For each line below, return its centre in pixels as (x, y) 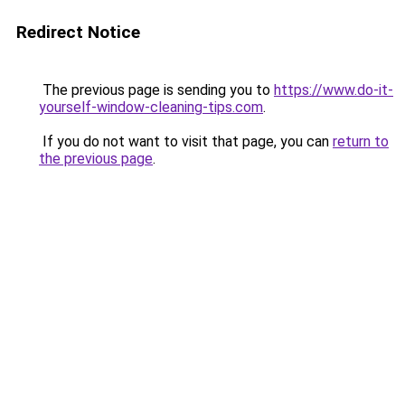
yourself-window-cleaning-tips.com (151, 107)
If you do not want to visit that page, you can (186, 141)
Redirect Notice (78, 32)
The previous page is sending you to (156, 90)
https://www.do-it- (334, 90)
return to (361, 141)
